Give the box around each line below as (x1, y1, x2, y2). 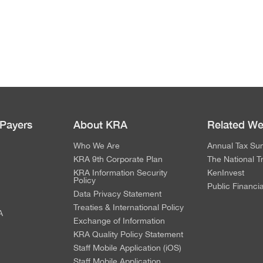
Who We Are (73, 140, 120, 150)
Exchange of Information (73, 215, 165, 225)
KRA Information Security (73, 167, 167, 177)
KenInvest (207, 167, 244, 177)
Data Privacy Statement (73, 188, 161, 198)
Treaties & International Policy (73, 202, 184, 212)
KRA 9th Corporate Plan (73, 154, 163, 164)
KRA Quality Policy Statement (73, 229, 183, 239)
